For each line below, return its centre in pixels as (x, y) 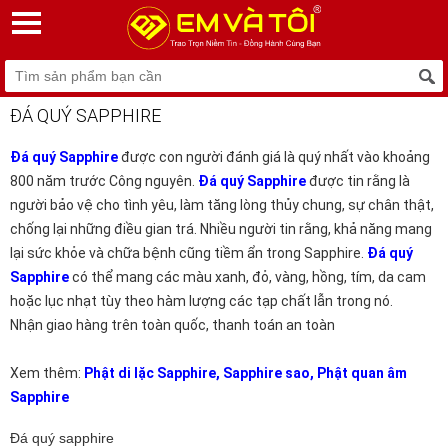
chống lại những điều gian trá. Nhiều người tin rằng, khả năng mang (221, 229)
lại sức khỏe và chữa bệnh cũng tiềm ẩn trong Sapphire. (188, 253)
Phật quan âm (362, 373)
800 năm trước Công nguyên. (104, 181)
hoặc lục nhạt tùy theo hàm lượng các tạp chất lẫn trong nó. (201, 301)
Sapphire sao (266, 373)
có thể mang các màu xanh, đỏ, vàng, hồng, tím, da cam (247, 277)
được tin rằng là (358, 181)
